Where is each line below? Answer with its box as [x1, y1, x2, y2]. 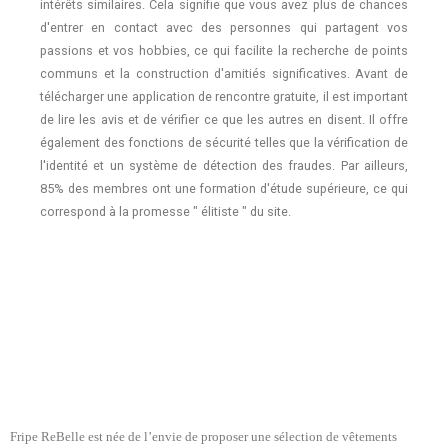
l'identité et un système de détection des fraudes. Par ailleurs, [40, 157, 408, 173]
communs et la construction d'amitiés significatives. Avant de [40, 65, 408, 81]
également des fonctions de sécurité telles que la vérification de [40, 134, 408, 150]
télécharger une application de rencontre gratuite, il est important [40, 88, 408, 104]
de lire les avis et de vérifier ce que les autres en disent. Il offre [40, 111, 408, 127]
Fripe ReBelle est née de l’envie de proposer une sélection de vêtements [10, 429, 397, 444]
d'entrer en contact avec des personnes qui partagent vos [40, 19, 408, 35]
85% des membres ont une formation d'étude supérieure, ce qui [40, 180, 408, 196]
